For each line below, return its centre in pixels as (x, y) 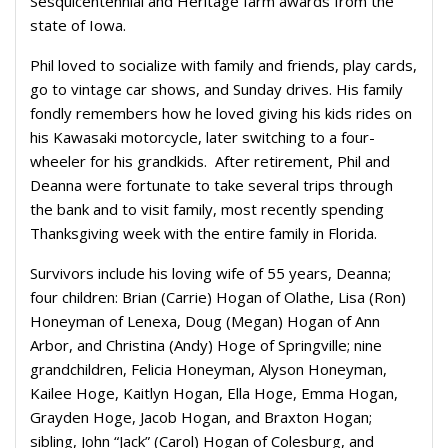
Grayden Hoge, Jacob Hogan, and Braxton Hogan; (201, 417)
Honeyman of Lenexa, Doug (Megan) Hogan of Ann (205, 321)
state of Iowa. (78, 25)
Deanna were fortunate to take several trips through (211, 185)
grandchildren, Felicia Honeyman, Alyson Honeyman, (208, 369)
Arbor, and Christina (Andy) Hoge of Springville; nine (206, 345)
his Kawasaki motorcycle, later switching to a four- (202, 137)
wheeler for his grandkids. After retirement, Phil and (210, 161)
